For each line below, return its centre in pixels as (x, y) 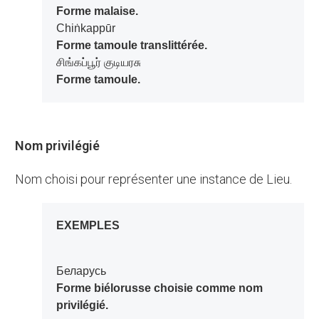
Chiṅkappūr (85, 28)
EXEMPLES (91, 226)
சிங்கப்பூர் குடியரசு (98, 63)
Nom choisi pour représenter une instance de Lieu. (158, 179)
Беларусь (85, 271)
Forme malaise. (97, 11)
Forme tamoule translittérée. (131, 46)
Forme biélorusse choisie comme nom (159, 288)
